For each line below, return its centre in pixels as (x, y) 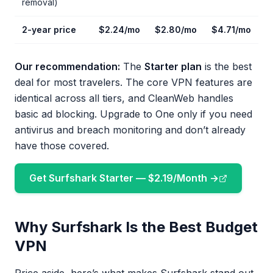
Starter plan (173, 66)
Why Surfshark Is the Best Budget (136, 227)
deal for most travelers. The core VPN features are (133, 82)
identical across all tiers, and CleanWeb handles (124, 98)
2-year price (49, 30)
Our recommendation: (67, 66)
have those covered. (62, 146)
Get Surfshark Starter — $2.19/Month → (124, 178)
